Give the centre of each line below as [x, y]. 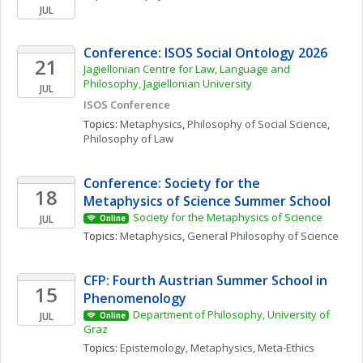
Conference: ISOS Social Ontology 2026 [205, 53]
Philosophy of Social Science [257, 124]
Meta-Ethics [286, 348]
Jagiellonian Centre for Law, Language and [187, 69]
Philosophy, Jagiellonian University [168, 83]
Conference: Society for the [172, 183]
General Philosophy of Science [263, 236]
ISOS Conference [127, 105]
